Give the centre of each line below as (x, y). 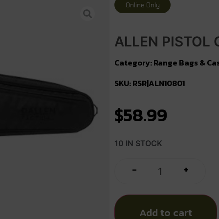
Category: (134, 63)
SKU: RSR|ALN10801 (150, 83)
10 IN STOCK (138, 143)
